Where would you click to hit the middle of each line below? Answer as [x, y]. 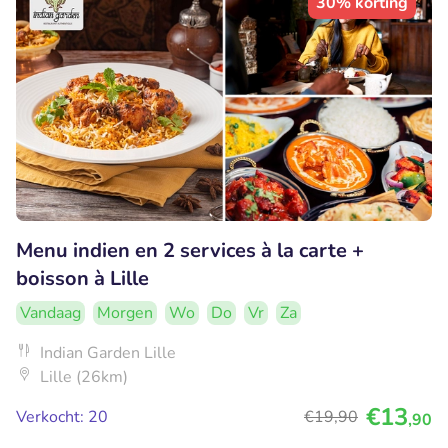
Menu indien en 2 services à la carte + [190, 250]
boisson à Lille [82, 278]
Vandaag [50, 312]
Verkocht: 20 [62, 416]
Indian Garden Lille [108, 352]
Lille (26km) [84, 376]
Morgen [125, 312]
